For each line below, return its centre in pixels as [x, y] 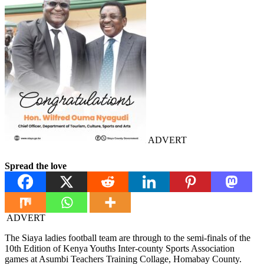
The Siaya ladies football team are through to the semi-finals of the [128, 238]
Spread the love [36, 166]
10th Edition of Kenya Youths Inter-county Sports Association [120, 249]
